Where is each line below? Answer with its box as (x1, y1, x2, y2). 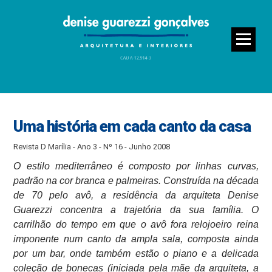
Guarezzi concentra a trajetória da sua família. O (13, 204, 259, 215)
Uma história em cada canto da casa (13, 117, 251, 135)
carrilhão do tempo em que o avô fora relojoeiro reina (13, 219, 259, 229)
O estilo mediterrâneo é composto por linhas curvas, (13, 160, 259, 171)
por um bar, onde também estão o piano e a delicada (13, 248, 259, 259)
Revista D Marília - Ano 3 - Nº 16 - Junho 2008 (13, 141, 171, 151)
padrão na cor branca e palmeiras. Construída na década (13, 175, 259, 186)
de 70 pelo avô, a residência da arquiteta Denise (13, 189, 259, 200)
